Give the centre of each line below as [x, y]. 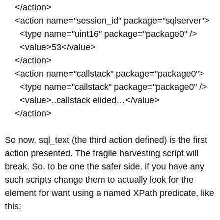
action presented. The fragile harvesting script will [102, 153]
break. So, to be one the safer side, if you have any [105, 166]
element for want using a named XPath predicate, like [110, 193]
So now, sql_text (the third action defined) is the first [106, 140]
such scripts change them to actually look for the [99, 180]
